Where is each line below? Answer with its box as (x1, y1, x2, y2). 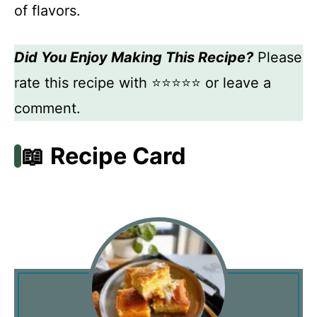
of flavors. (14, 1, 81, 19)
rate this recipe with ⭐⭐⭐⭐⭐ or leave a (14, 74, 271, 91)
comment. (14, 99, 81, 117)
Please (253, 48, 302, 66)
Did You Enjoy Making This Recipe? (14, 48, 253, 66)
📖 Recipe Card (21, 142, 186, 170)
